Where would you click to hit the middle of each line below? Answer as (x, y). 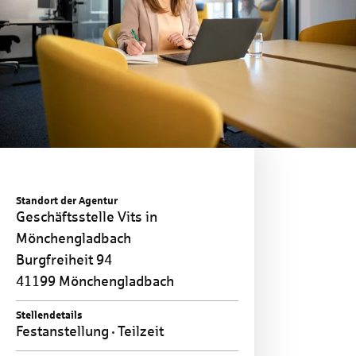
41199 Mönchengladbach (95, 282)
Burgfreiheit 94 (64, 260)
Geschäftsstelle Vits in (87, 217)
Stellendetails (49, 315)
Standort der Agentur (67, 201)
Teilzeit (139, 332)
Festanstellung (64, 332)
